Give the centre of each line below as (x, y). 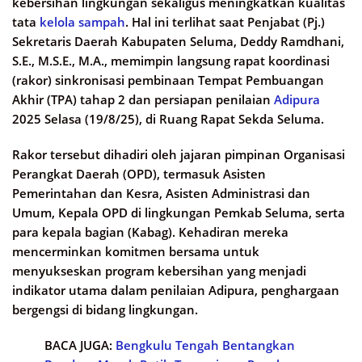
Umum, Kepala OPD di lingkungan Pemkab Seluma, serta (179, 213)
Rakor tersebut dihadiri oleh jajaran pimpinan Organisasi (179, 155)
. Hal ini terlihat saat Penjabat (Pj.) (225, 22)
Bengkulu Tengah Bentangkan (205, 345)
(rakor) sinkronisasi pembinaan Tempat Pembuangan (168, 80)
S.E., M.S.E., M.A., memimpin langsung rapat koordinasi (171, 61)
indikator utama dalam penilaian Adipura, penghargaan (176, 290)
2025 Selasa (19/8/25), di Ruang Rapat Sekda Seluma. (168, 119)
